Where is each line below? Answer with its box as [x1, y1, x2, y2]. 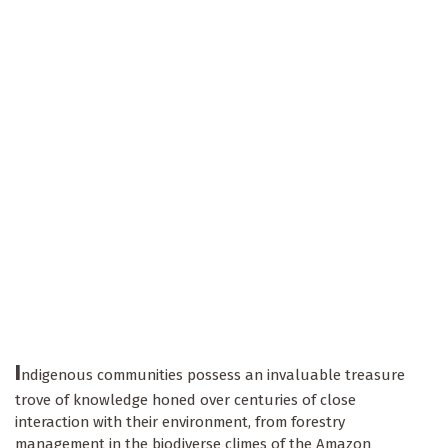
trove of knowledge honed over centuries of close [15, 391, 356, 410]
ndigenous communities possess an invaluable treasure [21, 366, 405, 385]
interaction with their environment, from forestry [15, 413, 345, 432]
